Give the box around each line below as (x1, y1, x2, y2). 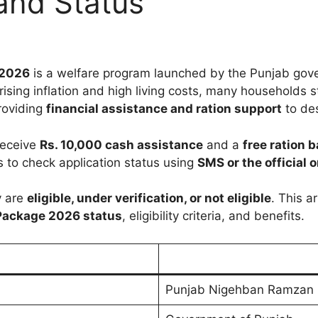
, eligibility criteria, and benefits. (122, 209, 305, 224)
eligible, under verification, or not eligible (27, 191, 271, 206)
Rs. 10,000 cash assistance (40, 137, 203, 152)
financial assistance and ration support (46, 102, 282, 116)
